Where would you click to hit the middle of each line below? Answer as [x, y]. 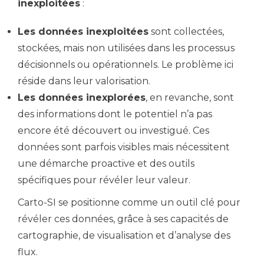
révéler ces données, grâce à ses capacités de [123, 219]
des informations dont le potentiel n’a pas [115, 114]
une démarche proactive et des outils [106, 164]
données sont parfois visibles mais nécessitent [124, 147]
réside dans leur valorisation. [84, 81]
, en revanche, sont [190, 98]
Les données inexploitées [83, 32]
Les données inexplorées [82, 98]
